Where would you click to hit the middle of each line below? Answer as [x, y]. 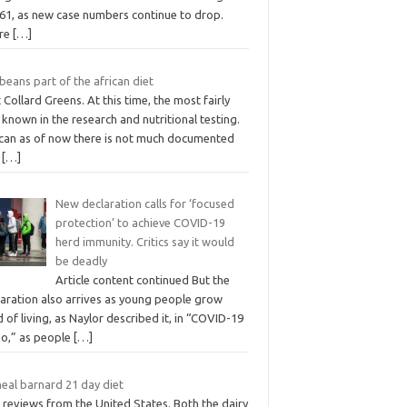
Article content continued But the [142, 280]
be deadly [81, 261]
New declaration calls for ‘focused [144, 204]
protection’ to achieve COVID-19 [140, 223]
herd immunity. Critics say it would [144, 242]
